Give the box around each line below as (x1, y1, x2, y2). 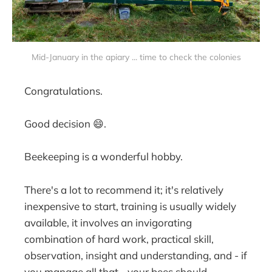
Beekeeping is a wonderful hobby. (24, 150, 183, 163)
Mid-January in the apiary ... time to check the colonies (31, 52, 241, 63)
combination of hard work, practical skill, (24, 232, 214, 245)
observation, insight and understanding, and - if (24, 248, 248, 262)
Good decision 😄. (24, 117, 107, 131)
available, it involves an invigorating (24, 216, 192, 229)
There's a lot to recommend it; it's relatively (24, 183, 224, 196)
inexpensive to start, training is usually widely (24, 199, 237, 212)
